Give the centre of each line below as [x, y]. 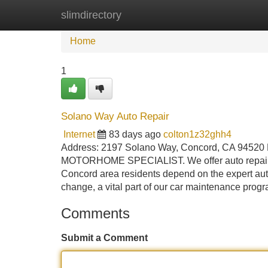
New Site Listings [160, 15]
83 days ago [135, 134]
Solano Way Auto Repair [115, 116]
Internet [79, 134]
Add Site [233, 15]
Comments [95, 213]
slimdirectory [91, 15]
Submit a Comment [104, 238]
